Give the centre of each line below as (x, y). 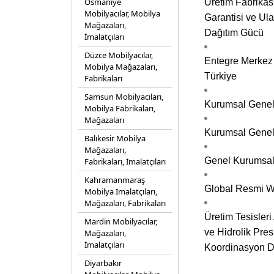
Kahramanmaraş (115, 180)
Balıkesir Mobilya (115, 138)
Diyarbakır (103, 263)
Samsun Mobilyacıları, (124, 97)
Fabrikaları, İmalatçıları (125, 161)
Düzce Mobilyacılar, (119, 55)
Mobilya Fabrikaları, (120, 108)
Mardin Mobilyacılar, (121, 221)
